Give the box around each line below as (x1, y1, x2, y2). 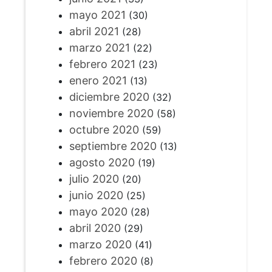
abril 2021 (69, 25, 119, 38)
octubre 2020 (69, 123, 139, 137)
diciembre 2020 (69, 90, 149, 104)
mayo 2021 (69, 8, 126, 22)
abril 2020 (69, 222, 121, 235)
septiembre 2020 (69, 140, 157, 153)
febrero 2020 (69, 254, 137, 268)
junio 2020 (69, 189, 123, 202)
